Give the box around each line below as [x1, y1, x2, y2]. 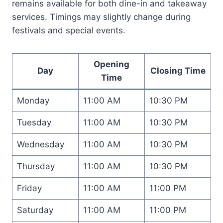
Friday [16, 183, 42, 193]
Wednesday [16, 139, 64, 149]
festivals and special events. [12, 25, 125, 35]
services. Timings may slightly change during [12, 11, 191, 22]
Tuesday [16, 117, 51, 127]
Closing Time [150, 65, 206, 76]
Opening [94, 59, 129, 69]
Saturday [16, 205, 53, 215]
